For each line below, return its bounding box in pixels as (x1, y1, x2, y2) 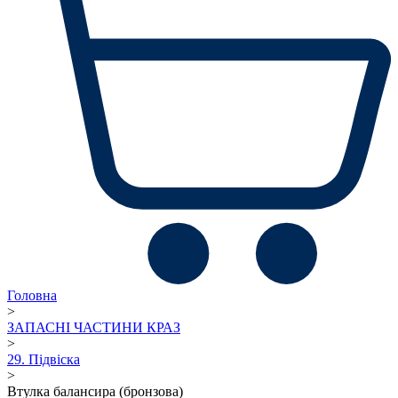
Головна (7, 287, 57, 303)
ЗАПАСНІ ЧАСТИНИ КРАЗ (7, 319, 180, 335)
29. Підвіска (7, 351, 80, 367)
